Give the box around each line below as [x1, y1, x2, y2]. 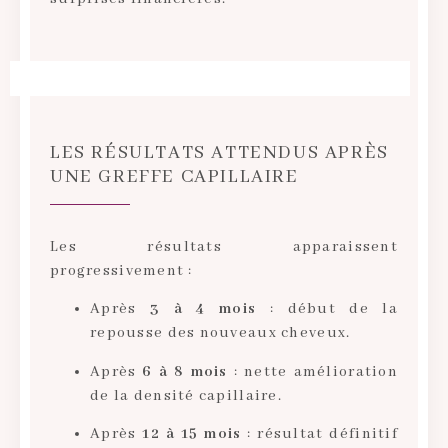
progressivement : [50, 261, 193, 280]
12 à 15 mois [142, 425, 242, 443]
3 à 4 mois [149, 300, 257, 319]
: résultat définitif [241, 425, 398, 443]
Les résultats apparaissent [50, 237, 398, 256]
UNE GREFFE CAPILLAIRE [50, 164, 299, 189]
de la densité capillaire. [90, 386, 282, 405]
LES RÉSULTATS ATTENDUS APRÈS [50, 140, 389, 165]
